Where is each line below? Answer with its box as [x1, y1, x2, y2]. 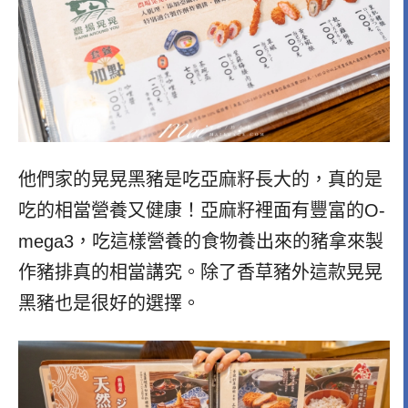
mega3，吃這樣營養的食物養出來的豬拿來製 [18, 230, 383, 251]
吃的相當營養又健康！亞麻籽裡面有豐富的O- [18, 199, 385, 220]
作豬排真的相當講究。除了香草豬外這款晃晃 [18, 261, 382, 282]
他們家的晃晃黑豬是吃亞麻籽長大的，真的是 [18, 168, 382, 189]
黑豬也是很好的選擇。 [18, 292, 200, 313]
